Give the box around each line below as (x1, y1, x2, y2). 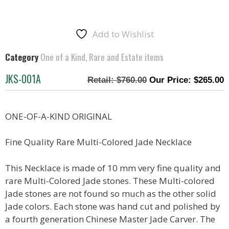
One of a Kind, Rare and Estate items (40, 51, 164, 63)
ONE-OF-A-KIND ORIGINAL (5, 110, 112, 122)
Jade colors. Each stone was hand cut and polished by (5, 200, 220, 212)
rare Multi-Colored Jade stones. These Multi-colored (5, 174, 215, 187)
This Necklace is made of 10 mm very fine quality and (5, 162, 221, 174)
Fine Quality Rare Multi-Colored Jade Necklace (5, 136, 192, 148)
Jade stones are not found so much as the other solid (5, 187, 216, 199)
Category (5, 51, 38, 63)
